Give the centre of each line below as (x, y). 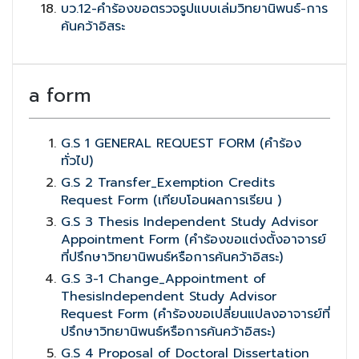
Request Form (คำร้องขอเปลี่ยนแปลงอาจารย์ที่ (196, 314)
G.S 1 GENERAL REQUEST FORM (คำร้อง (181, 143)
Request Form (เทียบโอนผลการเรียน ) (171, 200)
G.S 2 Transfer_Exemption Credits (168, 183)
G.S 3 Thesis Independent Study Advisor (190, 222)
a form (60, 95)
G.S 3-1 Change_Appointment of (163, 279)
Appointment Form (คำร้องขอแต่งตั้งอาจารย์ (194, 240)
